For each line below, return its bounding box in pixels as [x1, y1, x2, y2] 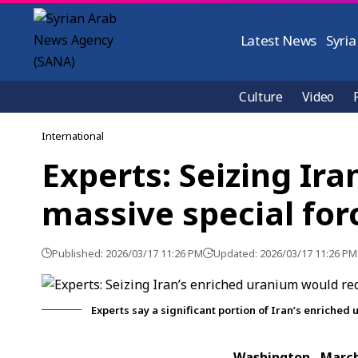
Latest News [240, 31, 317, 50]
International [42, 129, 104, 143]
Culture [239, 88, 283, 105]
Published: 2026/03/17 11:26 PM [52, 246, 203, 261]
